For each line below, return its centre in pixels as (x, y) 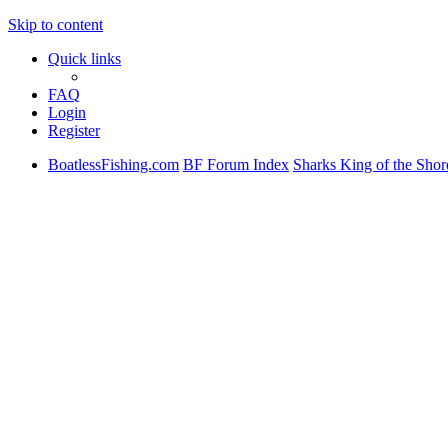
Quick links (84, 58)
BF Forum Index (236, 164)
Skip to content (55, 24)
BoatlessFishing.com (113, 164)
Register (74, 130)
